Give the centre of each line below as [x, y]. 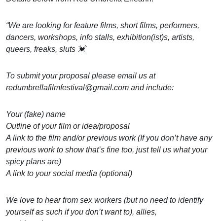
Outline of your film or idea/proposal [68, 126]
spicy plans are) [34, 161]
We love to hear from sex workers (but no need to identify [105, 200]
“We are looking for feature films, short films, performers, [103, 25]
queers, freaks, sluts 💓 [46, 49]
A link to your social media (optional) [69, 173]
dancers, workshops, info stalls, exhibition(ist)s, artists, [100, 37]
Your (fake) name [36, 114]
